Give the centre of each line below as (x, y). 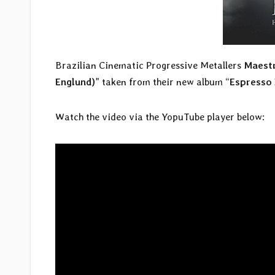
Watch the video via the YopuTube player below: (160, 117)
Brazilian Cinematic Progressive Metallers (149, 66)
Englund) (75, 82)
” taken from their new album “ (162, 82)
